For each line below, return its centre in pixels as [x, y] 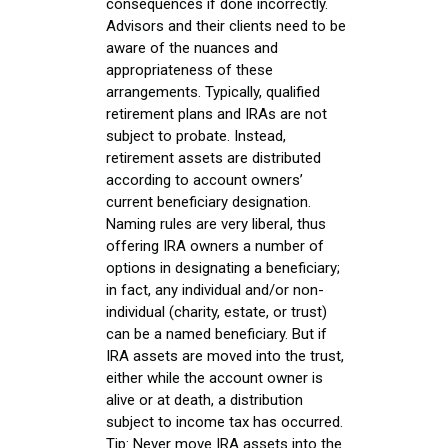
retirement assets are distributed [213, 157]
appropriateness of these [189, 69]
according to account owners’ [204, 179]
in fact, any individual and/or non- [215, 289]
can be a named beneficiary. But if [216, 333]
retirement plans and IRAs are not [216, 113]
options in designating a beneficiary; [223, 267]
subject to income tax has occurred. [224, 421]
